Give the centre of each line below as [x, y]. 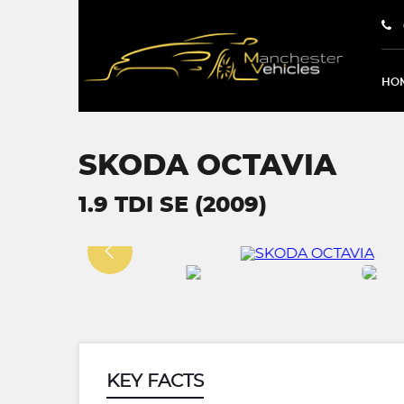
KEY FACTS [155, 381]
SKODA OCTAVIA [207, 166]
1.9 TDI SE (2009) [173, 206]
